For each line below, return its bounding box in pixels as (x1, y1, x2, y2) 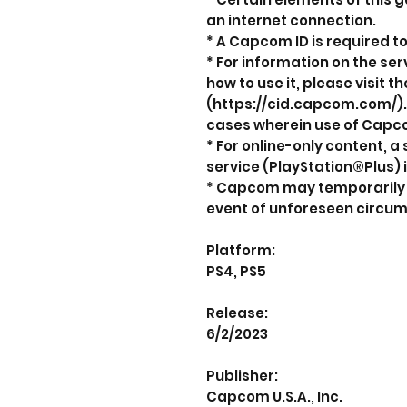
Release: (206, 303, 268, 323)
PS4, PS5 (206, 262, 266, 281)
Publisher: (206, 366, 278, 385)
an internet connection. (206, 11, 376, 30)
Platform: (206, 241, 275, 260)
